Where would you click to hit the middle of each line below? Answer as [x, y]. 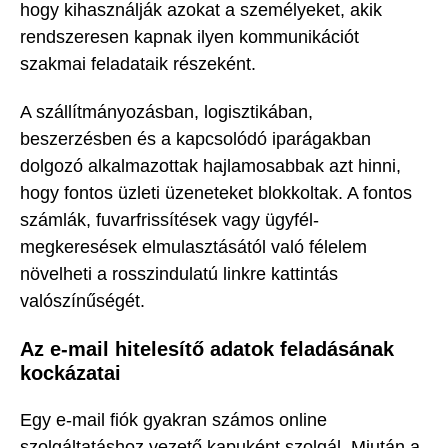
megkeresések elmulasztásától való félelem [193, 247]
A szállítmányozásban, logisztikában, [166, 112]
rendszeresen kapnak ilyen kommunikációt [189, 36]
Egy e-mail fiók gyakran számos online [173, 419]
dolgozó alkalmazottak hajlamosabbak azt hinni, [210, 166]
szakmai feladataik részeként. [138, 63]
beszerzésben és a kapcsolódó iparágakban [195, 139]
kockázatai [70, 372]
